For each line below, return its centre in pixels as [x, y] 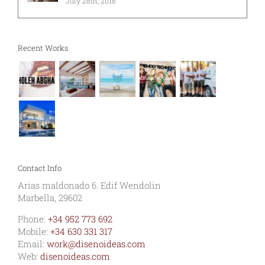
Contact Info [40, 168]
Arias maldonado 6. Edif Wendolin [89, 185]
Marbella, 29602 [50, 197]
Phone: [33, 219]
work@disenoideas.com [96, 243]
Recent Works [43, 48]
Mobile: [34, 231]
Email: [32, 243]
